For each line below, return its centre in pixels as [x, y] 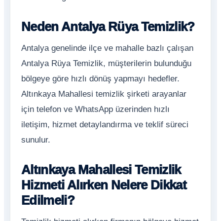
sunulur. [36, 140]
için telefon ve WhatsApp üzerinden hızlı [95, 109]
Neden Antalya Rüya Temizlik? [108, 27]
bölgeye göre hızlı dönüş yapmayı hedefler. [100, 79]
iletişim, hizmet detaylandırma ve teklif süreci [105, 125]
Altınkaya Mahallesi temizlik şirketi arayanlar [104, 94]
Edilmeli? [48, 200]
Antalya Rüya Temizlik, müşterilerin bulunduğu [106, 63]
